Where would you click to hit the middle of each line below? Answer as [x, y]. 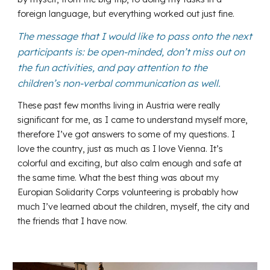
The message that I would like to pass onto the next [135, 36]
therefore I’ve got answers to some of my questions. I [127, 134]
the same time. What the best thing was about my [118, 177]
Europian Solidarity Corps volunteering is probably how [128, 192]
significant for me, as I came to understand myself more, [133, 119]
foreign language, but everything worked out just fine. [126, 13]
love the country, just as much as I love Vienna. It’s [121, 148]
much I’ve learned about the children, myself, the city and [134, 206]
